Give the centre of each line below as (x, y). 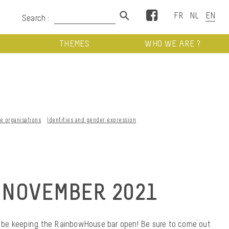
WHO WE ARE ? (173, 43)
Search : (36, 18)
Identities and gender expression (92, 120)
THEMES (74, 43)
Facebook (174, 13)
